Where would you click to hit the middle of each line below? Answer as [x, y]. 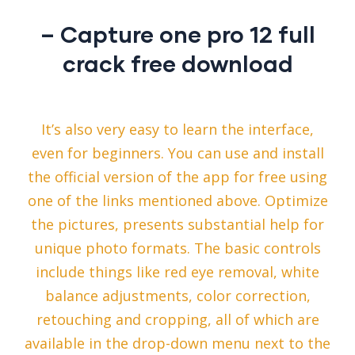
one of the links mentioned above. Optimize [177, 201]
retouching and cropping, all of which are [177, 320]
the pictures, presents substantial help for [177, 225]
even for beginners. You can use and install [177, 153]
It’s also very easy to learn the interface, [177, 130]
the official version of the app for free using [177, 177]
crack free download [177, 63]
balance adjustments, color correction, [177, 296]
